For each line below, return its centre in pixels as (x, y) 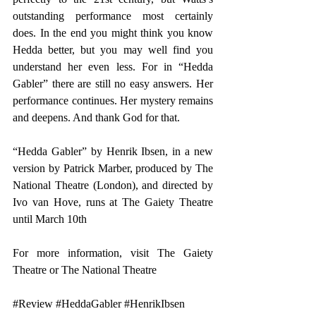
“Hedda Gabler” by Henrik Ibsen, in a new (113, 151)
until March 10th (53, 219)
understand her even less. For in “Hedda (113, 66)
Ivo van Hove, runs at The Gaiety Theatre (113, 202)
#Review (33, 303)
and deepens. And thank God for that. (96, 117)
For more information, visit (85, 253)
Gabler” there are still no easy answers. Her (113, 83)
